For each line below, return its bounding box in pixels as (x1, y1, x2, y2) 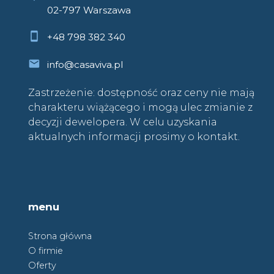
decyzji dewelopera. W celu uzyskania (28, 116, 217, 128)
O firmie (28, 245, 63, 256)
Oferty (28, 259, 56, 271)
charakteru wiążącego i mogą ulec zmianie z (28, 102, 253, 114)
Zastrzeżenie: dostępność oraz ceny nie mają (28, 87, 254, 99)
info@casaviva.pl (46, 59, 123, 71)
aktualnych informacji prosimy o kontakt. (28, 131, 240, 143)
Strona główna (28, 230, 92, 242)
